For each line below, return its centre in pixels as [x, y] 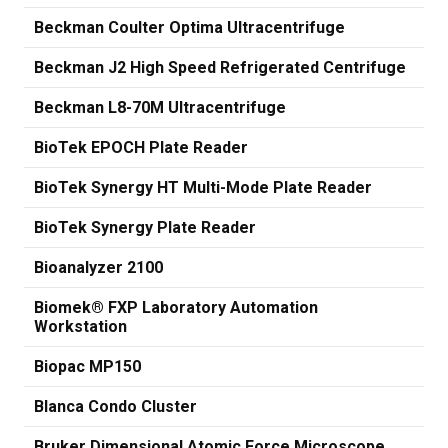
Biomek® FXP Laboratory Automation [176, 307]
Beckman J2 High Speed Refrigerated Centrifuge [220, 67]
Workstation [80, 326]
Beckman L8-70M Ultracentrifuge [160, 107]
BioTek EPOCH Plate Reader [141, 147]
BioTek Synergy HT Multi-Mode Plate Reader [203, 187]
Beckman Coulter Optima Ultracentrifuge [189, 27]
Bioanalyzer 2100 [98, 267]
